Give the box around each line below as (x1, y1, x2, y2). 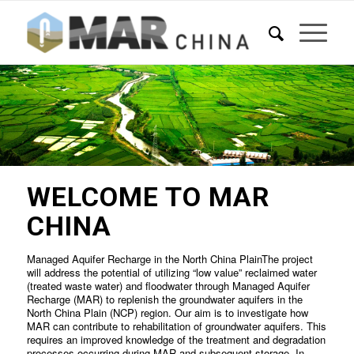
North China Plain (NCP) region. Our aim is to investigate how (26, 305, 308, 320)
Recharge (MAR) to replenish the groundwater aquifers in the (26, 292, 303, 307)
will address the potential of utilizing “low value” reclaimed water (26, 265, 317, 280)
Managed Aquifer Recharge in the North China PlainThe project (26, 251, 313, 266)
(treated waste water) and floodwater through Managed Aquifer (26, 278, 310, 293)
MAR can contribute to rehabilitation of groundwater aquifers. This (26, 318, 326, 333)
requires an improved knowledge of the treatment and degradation (26, 332, 326, 347)
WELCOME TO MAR (26, 181, 269, 213)
